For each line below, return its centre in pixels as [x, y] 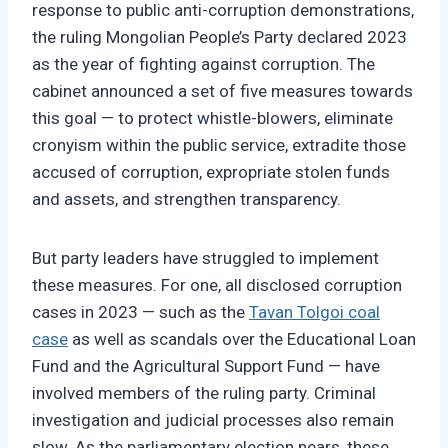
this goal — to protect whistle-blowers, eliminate [212, 118]
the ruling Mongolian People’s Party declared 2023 [219, 37]
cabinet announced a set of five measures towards [222, 91]
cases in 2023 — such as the [140, 312]
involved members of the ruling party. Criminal [204, 393]
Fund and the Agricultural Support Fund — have [206, 366]
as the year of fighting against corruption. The [203, 64]
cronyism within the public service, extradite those [219, 145]
